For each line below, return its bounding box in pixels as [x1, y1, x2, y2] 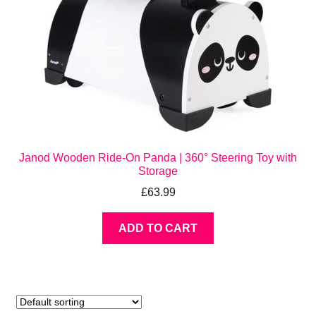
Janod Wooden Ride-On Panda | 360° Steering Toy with [19, 151, 297, 164]
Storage [138, 164, 178, 177]
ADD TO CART [119, 222, 197, 235]
